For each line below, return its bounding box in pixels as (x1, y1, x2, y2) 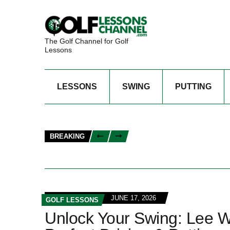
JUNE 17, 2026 (111, 194, 156, 202)
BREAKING (50, 132, 85, 140)
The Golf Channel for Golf (45, 36, 128, 45)
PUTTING (175, 82, 212, 91)
